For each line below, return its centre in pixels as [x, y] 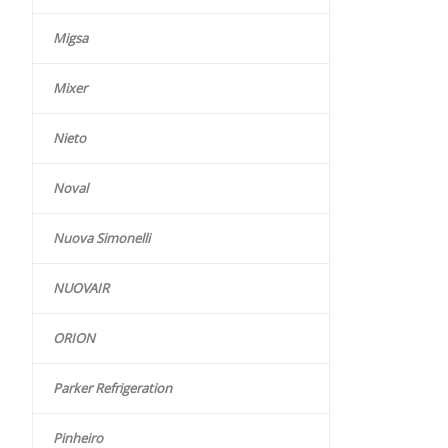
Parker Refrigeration [112, 388]
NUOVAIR [81, 288]
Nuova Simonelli [101, 238]
